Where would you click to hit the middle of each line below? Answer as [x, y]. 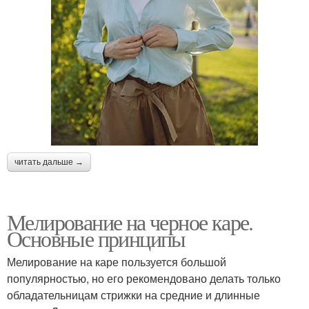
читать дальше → [49, 162]
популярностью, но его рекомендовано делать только [144, 278]
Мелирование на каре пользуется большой [117, 261]
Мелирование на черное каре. [130, 221]
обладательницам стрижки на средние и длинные [133, 295]
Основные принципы [96, 238]
